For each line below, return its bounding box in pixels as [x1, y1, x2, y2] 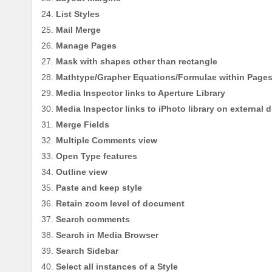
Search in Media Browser [56, 230, 158, 240]
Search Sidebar [56, 246, 118, 256]
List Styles [56, 9, 100, 19]
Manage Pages [56, 41, 117, 51]
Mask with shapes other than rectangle [56, 56, 217, 67]
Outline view [56, 167, 107, 177]
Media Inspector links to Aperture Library [56, 88, 225, 98]
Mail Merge [56, 25, 101, 35]
